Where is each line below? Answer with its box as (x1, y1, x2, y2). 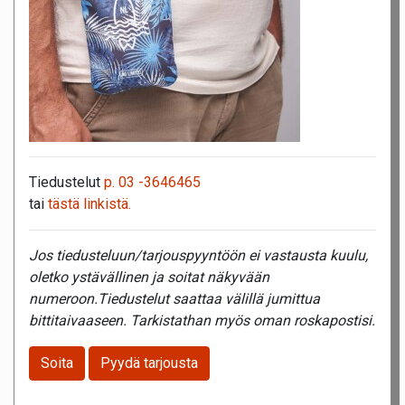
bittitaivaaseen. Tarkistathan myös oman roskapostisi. (29, 312, 375, 330)
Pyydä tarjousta (100, 354, 198, 372)
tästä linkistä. (48, 195, 131, 213)
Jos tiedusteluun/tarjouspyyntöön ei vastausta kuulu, (29, 247, 368, 265)
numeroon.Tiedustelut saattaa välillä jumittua (29, 290, 320, 308)
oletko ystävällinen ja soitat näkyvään (29, 268, 269, 287)
